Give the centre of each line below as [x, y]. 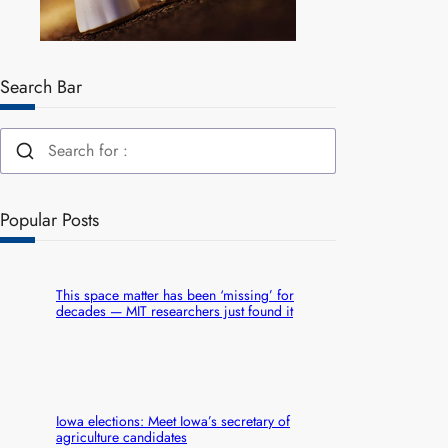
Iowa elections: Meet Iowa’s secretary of [173, 420]
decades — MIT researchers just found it [174, 311]
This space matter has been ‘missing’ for [175, 295]
